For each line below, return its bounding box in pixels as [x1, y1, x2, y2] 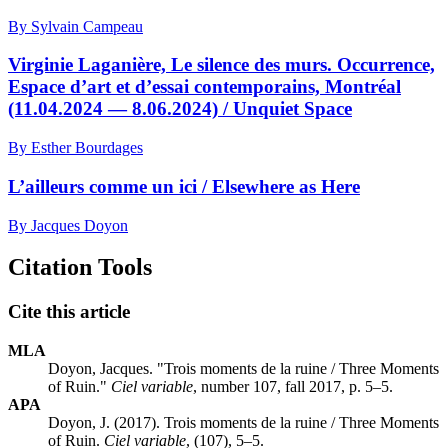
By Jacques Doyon [8, 216, 128, 234]
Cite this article [8, 301, 130, 323]
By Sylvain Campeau [8, 17, 143, 35]
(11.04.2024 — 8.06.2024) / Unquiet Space [8, 98, 352, 120]
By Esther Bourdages [8, 139, 143, 157]
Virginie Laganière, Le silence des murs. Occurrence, [8, 54, 435, 76]
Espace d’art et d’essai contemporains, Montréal [8, 76, 401, 98]
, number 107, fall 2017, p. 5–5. [193, 378, 393, 396]
